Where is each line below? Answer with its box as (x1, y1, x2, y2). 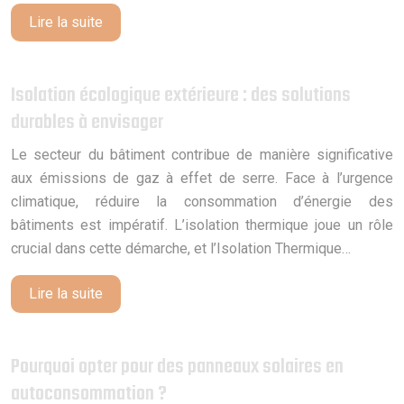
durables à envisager (11, 106, 163, 139)
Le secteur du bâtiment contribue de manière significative (11, 145, 393, 163)
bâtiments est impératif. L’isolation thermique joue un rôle (11, 216, 393, 234)
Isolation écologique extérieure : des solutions (11, 78, 351, 112)
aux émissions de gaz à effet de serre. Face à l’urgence (11, 169, 393, 187)
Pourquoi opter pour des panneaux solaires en (11, 350, 344, 383)
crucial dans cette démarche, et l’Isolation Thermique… (11, 239, 351, 257)
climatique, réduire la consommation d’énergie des (11, 192, 393, 210)
